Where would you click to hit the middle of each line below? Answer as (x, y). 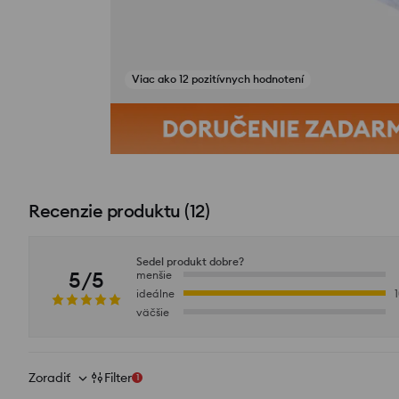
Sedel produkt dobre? (190, 261)
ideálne (155, 293)
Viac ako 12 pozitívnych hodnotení (218, 79)
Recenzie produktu (105, 210)
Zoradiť (49, 377)
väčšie (153, 312)
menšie (154, 274)
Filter (118, 377)
